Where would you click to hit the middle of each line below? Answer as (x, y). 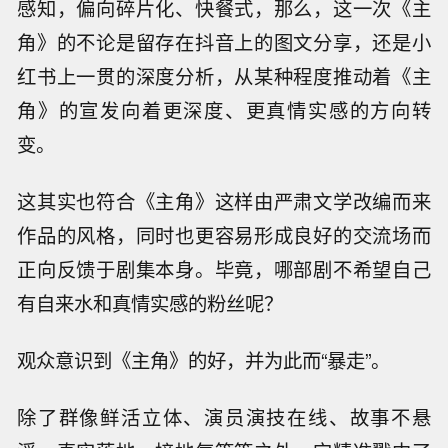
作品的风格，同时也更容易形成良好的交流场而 (224, 234)
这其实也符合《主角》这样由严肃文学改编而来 (224, 200)
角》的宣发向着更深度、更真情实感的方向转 (224, 110)
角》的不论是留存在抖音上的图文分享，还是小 (224, 42)
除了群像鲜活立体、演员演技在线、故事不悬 (224, 416)
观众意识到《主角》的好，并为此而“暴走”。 (204, 359)
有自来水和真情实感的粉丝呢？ (150, 302)
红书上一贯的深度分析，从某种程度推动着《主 (224, 76)
